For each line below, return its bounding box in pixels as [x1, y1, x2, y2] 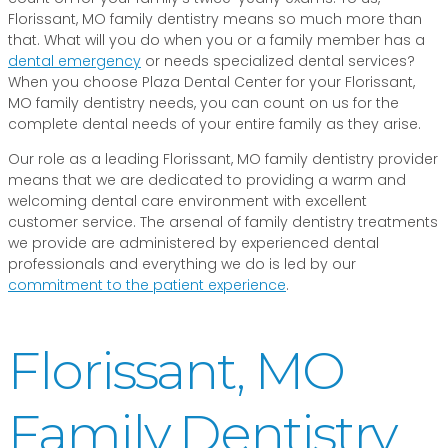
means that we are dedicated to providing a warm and [8, 170, 406, 191]
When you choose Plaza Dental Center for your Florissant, [8, 72, 415, 93]
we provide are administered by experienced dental [8, 233, 379, 254]
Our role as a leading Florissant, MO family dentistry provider [8, 149, 438, 170]
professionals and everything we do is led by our [8, 254, 356, 275]
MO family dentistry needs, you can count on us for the [8, 93, 399, 114]
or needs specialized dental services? [141, 51, 415, 72]
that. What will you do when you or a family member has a [8, 30, 425, 51]
